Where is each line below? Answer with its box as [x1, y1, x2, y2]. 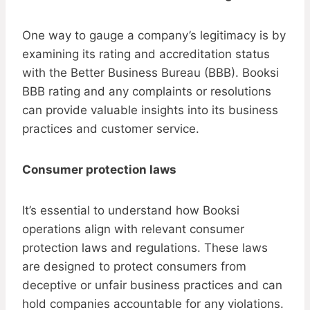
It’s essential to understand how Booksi [22, 203, 239, 218]
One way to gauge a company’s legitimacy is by [22, 28, 286, 43]
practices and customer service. [22, 122, 199, 136]
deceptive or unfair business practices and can [22, 278, 282, 293]
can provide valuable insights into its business [22, 103, 278, 118]
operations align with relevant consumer [22, 222, 244, 237]
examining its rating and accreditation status [22, 47, 270, 62]
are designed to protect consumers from [22, 259, 246, 274]
